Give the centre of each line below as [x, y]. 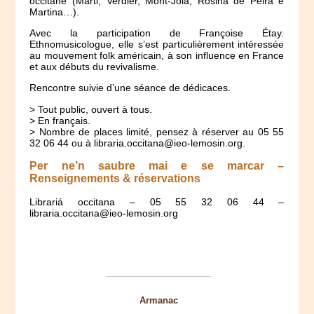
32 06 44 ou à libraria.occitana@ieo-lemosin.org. [138, 143]
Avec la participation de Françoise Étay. [157, 33]
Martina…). [55, 12]
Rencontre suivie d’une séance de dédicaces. [130, 88]
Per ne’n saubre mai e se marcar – [157, 165]
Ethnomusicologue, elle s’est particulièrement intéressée [157, 45]
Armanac [158, 300]
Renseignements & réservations [115, 178]
